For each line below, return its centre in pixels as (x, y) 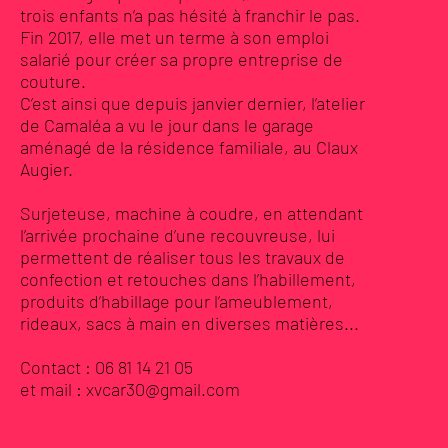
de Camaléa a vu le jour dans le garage (166, 125)
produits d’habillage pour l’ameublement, (176, 301)
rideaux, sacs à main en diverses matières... (189, 323)
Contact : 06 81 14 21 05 (106, 367)
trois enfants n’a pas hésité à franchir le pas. (189, 15)
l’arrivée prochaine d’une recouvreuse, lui (177, 235)
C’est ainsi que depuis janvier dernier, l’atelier (192, 103)
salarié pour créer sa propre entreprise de (181, 59)
